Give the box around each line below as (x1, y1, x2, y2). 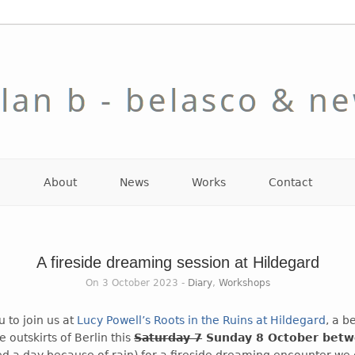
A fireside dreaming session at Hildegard (36, 254, 319, 272)
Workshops (218, 277, 270, 289)
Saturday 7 (134, 331, 203, 345)
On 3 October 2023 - (85, 277, 188, 289)
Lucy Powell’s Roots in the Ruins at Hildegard (77, 314, 326, 327)
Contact (268, 176, 312, 189)
